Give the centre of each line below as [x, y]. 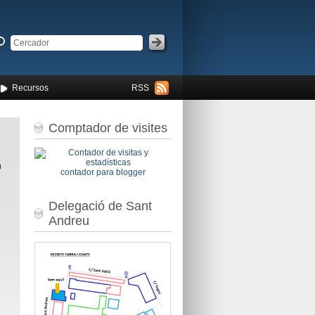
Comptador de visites [108, 128]
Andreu [69, 220]
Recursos [30, 88]
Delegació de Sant [100, 206]
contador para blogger [103, 172]
